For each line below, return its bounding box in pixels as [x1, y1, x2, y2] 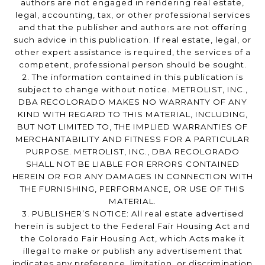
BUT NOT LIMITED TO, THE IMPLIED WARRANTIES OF [17, 122, 248, 132]
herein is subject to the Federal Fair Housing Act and [15, 221, 250, 231]
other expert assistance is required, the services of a [14, 47, 251, 57]
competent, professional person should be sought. [18, 60, 247, 70]
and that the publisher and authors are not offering [18, 22, 247, 33]
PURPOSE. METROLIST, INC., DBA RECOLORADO [25, 147, 240, 157]
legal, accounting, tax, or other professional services [15, 10, 250, 20]
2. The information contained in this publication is [22, 72, 243, 82]
